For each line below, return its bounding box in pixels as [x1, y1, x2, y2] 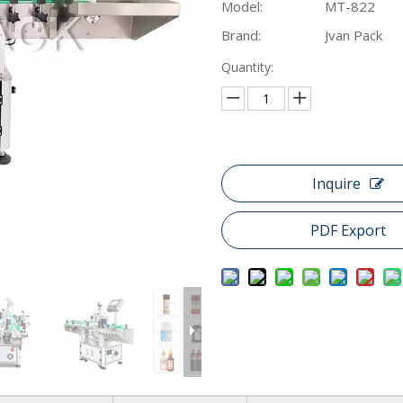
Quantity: [220, 58, 273, 76]
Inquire [311, 173, 361, 193]
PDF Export [309, 219, 386, 240]
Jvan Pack [324, 25, 382, 44]
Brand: [220, 25, 261, 44]
